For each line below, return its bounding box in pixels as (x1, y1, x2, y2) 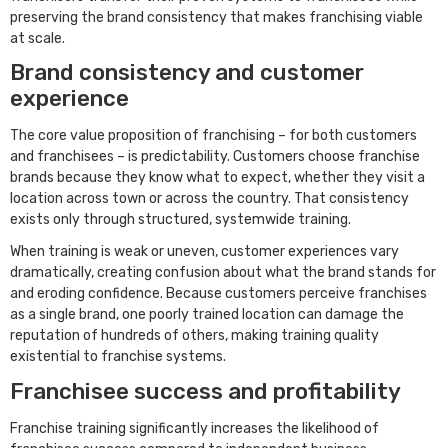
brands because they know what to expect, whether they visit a (10, 168, 425, 186)
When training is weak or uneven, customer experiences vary (10, 243, 399, 261)
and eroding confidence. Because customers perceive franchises (10, 285, 427, 303)
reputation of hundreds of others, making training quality (10, 327, 379, 345)
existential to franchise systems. (10, 348, 226, 366)
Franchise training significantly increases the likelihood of (10, 419, 379, 437)
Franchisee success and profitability (10, 377, 401, 405)
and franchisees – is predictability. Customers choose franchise (10, 147, 420, 165)
